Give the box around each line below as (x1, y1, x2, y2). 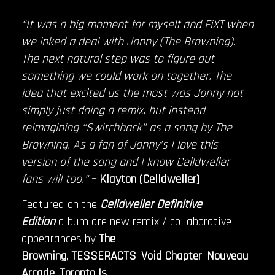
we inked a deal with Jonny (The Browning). (21, 33, 239, 50)
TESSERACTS (71, 248, 136, 265)
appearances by (21, 231, 99, 247)
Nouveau (204, 248, 249, 265)
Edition (21, 214, 58, 230)
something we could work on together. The (21, 68, 231, 84)
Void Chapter (138, 248, 202, 265)
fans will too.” (21, 171, 88, 187)
